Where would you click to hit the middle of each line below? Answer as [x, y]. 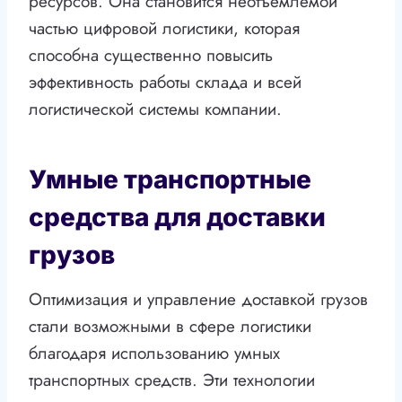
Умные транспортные [170, 180]
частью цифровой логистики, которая [164, 29]
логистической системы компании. [155, 109]
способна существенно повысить [151, 56]
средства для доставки [177, 218]
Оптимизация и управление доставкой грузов [198, 300]
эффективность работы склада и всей [165, 83]
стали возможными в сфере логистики [170, 327]
